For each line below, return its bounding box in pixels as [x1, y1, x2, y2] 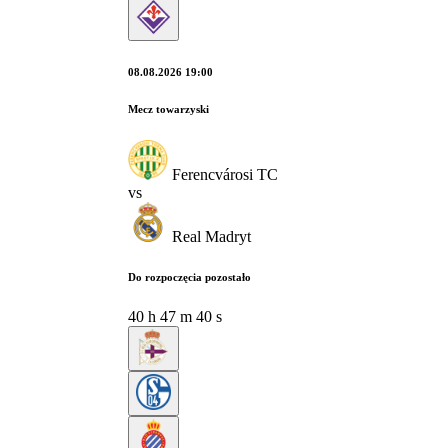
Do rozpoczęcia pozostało [128, 270, 251, 283]
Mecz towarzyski [128, 102, 209, 115]
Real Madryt [172, 227, 251, 245]
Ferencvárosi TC [172, 165, 278, 183]
